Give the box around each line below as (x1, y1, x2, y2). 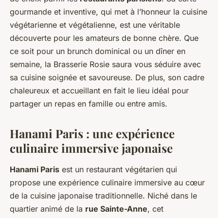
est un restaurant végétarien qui (59, 164, 177, 175)
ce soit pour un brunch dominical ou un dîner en (10, 46, 185, 56)
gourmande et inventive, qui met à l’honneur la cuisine (10, 7, 207, 17)
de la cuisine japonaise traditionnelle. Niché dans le (10, 191, 197, 201)
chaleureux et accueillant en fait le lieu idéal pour (10, 86, 189, 96)
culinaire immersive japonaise (10, 140, 173, 156)
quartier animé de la (10, 204, 85, 214)
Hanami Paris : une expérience (10, 126, 175, 142)
